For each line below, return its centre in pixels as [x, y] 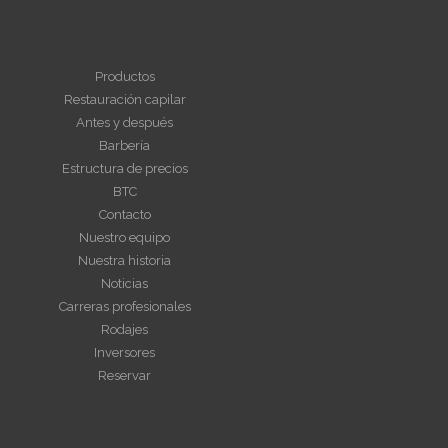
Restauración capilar [124, 99]
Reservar [124, 375]
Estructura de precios [124, 168]
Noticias [124, 283]
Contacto [124, 214]
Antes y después [124, 122]
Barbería [124, 145]
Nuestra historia [124, 260]
